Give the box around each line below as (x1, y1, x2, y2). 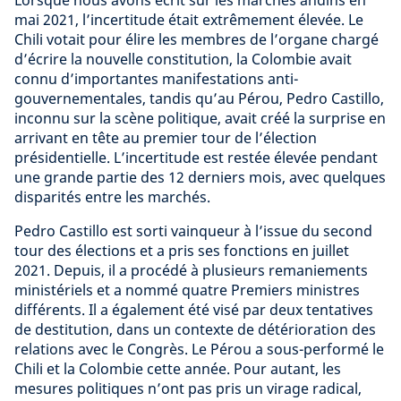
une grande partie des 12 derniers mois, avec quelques (14, 166, 386, 187)
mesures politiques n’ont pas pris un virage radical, (14, 378, 362, 398)
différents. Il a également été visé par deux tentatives (14, 299, 373, 320)
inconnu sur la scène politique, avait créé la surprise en (14, 107, 386, 128)
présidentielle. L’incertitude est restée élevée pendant (14, 147, 378, 167)
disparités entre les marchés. (14, 186, 210, 207)
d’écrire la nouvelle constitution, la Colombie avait (14, 48, 352, 69)
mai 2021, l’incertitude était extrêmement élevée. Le (14, 9, 363, 30)
